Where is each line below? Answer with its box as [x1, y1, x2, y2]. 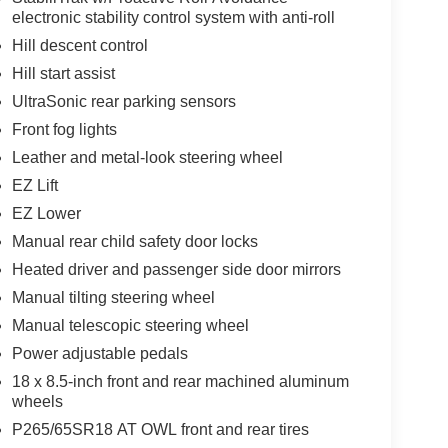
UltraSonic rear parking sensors [11, 93, 236, 111]
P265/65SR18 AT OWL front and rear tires [11, 421, 309, 439]
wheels [11, 393, 63, 411]
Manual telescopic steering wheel [11, 317, 249, 335]
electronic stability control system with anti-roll [11, 9, 335, 27]
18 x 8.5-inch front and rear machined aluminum [11, 373, 349, 391]
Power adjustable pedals [11, 345, 188, 363]
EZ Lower [11, 205, 81, 223]
